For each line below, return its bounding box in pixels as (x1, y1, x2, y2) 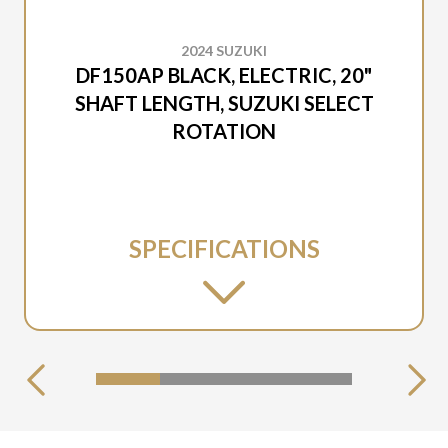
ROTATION (172, 119, 276, 143)
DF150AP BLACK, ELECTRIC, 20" (76, 63, 372, 87)
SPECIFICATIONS (128, 234, 320, 263)
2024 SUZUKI (181, 42, 267, 59)
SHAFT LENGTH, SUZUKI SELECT (74, 91, 374, 115)
